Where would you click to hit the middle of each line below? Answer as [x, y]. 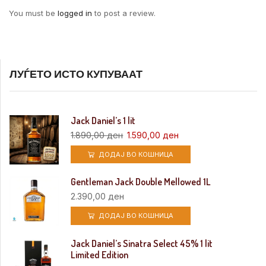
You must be [33, 13]
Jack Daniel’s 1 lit [103, 120]
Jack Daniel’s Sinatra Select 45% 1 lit [142, 243]
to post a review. [124, 13]
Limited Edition [100, 254]
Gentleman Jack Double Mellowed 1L [141, 182]
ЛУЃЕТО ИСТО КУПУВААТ [76, 73]
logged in [75, 13]
